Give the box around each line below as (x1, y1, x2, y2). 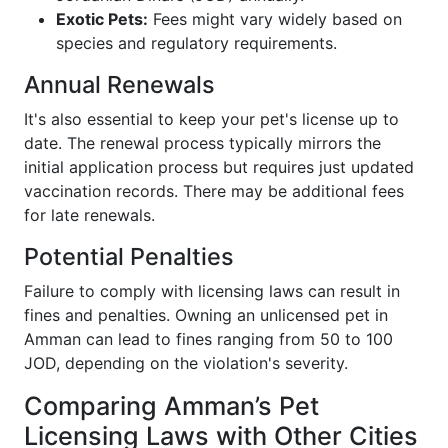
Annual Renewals (24, 70, 215, 100)
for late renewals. (24, 205, 155, 226)
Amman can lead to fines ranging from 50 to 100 (24, 329, 393, 350)
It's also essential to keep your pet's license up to (24, 109, 399, 130)
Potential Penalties (24, 242, 234, 272)
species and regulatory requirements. (56, 33, 337, 54)
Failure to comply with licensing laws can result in (24, 281, 400, 302)
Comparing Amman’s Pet (24, 391, 319, 422)
